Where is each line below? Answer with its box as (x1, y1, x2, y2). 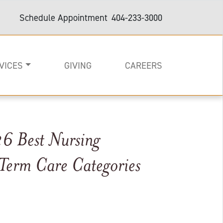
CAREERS (124, 59, 162, 72)
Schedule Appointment (19, 11, 108, 24)
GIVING (64, 59, 92, 72)
